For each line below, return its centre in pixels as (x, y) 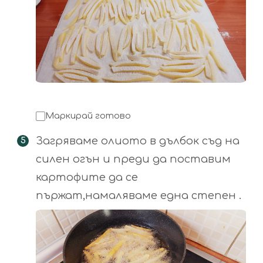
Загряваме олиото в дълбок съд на (138, 141)
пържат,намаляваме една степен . (139, 196)
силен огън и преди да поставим (133, 159)
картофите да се (87, 178)
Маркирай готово (88, 116)
